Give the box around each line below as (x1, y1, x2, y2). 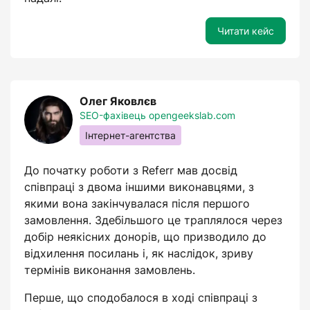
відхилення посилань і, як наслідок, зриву (24, 246, 253, 260)
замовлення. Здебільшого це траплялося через (24, 213, 282, 227)
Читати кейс (217, 25, 274, 37)
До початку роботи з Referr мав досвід (24, 163, 237, 177)
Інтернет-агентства (85, 129, 176, 141)
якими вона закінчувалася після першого (24, 197, 250, 210)
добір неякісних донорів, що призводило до (24, 230, 266, 244)
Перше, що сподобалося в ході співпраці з (24, 291, 257, 304)
